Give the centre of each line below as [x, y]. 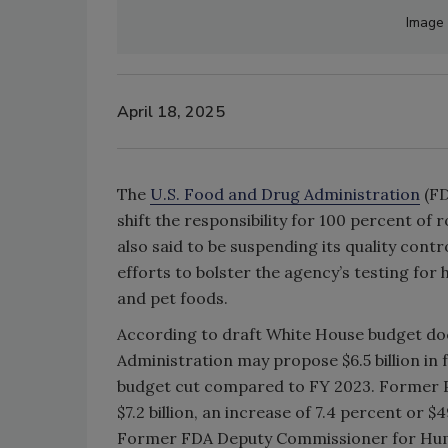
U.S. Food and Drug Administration [285, 194]
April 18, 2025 [171, 111]
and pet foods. [172, 298]
